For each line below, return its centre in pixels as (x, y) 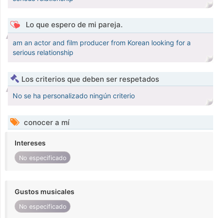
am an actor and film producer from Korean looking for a (102, 43)
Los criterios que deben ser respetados (90, 79)
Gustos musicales (45, 192)
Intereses (30, 143)
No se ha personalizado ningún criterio (74, 96)
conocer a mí (46, 123)
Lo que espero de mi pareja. (73, 25)
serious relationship (43, 53)
